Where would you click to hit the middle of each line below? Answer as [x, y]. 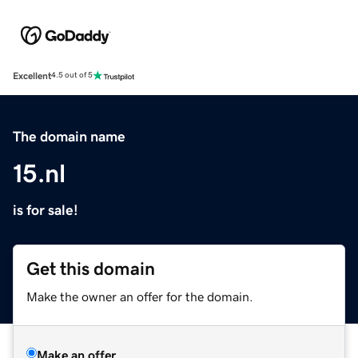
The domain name [69, 136]
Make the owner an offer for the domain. [140, 296]
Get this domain [91, 268]
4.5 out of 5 [72, 76]
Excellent [32, 76]
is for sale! [46, 210]
